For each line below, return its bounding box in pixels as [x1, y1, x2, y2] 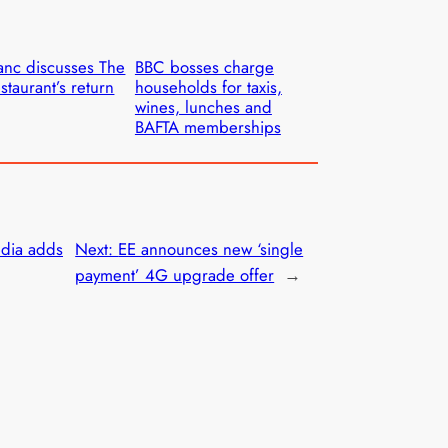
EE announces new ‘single [118, 237, 304, 262]
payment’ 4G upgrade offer [75, 263, 275, 288]
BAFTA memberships [134, 115, 281, 140]
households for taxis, [134, 75, 282, 100]
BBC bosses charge [134, 55, 274, 80]
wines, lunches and [134, 95, 272, 120]
